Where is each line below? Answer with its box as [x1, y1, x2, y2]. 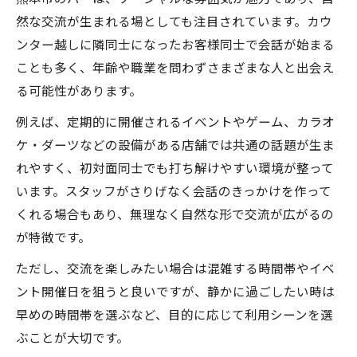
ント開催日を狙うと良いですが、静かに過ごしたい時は [16, 282, 335, 300]
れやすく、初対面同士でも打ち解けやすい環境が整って [16, 159, 334, 176]
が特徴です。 [16, 228, 91, 245]
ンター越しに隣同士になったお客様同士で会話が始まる [16, 35, 335, 53]
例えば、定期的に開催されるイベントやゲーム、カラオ [16, 112, 335, 130]
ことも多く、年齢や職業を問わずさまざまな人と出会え [16, 58, 335, 76]
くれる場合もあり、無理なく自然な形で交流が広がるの [16, 205, 334, 222]
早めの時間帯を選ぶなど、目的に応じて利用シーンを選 [16, 305, 333, 323]
